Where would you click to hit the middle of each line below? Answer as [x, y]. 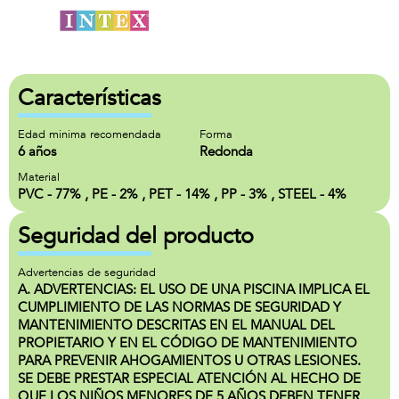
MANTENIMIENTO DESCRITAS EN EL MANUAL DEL [176, 325]
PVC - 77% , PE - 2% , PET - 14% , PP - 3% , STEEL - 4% [182, 194]
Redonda [226, 151]
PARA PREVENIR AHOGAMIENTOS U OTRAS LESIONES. [189, 361]
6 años [37, 151]
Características [90, 98]
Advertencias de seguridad [87, 273]
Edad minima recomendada [90, 134]
